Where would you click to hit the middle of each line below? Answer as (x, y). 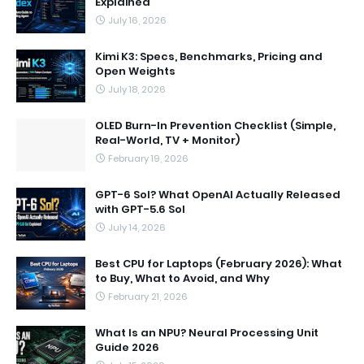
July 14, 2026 (137, 227)
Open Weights (135, 71)
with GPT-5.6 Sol (140, 209)
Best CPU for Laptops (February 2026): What (219, 264)
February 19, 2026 (148, 158)
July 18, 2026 (137, 89)
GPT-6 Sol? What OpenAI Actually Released (218, 195)
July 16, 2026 (137, 20)
